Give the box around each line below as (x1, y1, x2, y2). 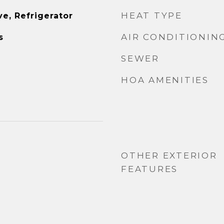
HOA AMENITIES (121, 75, 209, 85)
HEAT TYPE (121, 10, 182, 20)
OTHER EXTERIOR (121, 150, 217, 160)
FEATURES (121, 164, 178, 174)
